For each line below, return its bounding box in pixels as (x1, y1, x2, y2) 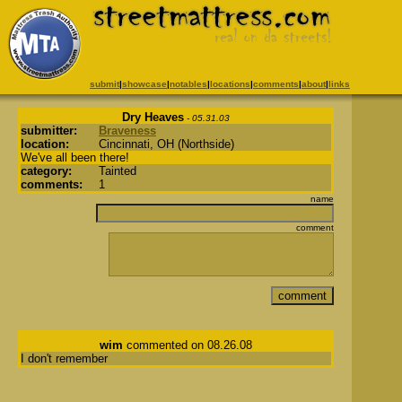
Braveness (99, 124, 156, 137)
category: (21, 164, 72, 178)
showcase (122, 79, 167, 89)
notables (170, 79, 207, 89)
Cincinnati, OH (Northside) (99, 137, 234, 151)
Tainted (99, 164, 136, 178)
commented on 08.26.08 (123, 338, 252, 352)
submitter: (21, 124, 77, 137)
